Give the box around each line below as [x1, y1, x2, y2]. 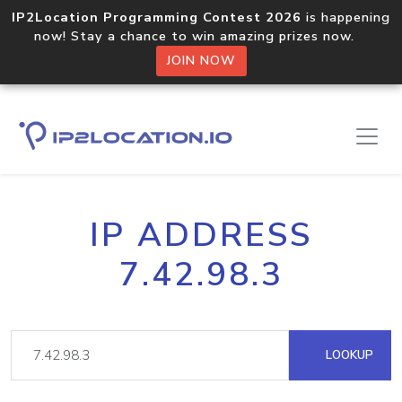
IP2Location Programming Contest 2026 [12, 8, 301, 26]
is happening [301, 8, 390, 26]
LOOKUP [322, 346, 373, 363]
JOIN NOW [166, 52, 236, 69]
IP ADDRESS [90, 213, 312, 258]
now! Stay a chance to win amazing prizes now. [34, 27, 368, 45]
